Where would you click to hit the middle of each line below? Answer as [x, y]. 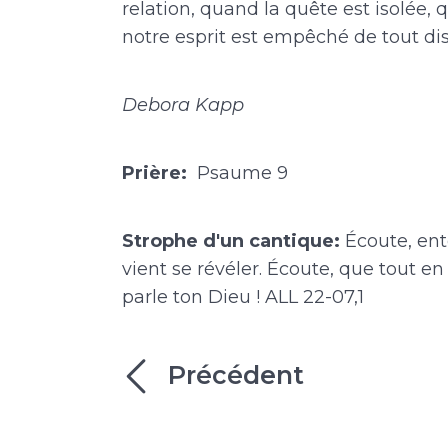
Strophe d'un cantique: [233, 240]
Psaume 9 [240, 172]
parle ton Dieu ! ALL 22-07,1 [243, 296]
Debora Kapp [183, 104]
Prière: [157, 172]
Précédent [236, 375]
